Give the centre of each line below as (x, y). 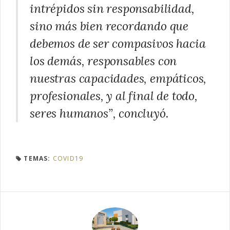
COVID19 (68, 159)
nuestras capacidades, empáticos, (118, 79)
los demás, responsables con (103, 61)
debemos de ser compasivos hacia (118, 44)
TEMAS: (37, 159)
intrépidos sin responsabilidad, (112, 9)
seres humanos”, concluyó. (99, 113)
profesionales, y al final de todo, (114, 96)
